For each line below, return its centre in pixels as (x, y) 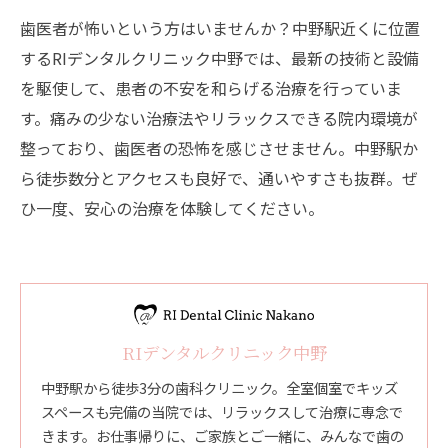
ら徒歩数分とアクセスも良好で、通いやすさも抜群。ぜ (219, 178)
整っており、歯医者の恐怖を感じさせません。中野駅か (219, 148)
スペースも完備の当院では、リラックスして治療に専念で (222, 412)
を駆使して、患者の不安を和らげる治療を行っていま (211, 88)
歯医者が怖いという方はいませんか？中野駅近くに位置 (220, 28)
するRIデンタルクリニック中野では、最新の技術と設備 (219, 58)
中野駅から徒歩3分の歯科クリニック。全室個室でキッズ (219, 388)
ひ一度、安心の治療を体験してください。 (172, 208)
